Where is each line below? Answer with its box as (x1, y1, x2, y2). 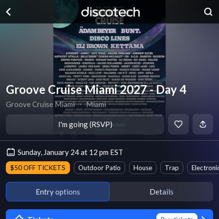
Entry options (35, 187, 80, 196)
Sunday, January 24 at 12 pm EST (18, 148, 123, 156)
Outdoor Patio (78, 164, 121, 172)
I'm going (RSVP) (58, 120, 112, 129)
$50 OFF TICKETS (10, 164, 66, 172)
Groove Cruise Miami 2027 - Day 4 (6, 82, 186, 96)
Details (149, 187, 174, 196)
